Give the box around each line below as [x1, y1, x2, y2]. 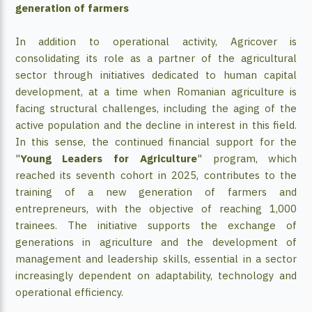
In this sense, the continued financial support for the [15, 135, 297, 149]
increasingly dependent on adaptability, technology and [15, 269, 297, 283]
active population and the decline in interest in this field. [15, 118, 297, 132]
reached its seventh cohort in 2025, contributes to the [15, 169, 297, 182]
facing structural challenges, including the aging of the [15, 102, 297, 116]
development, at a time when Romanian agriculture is [15, 85, 297, 99]
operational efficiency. [15, 286, 123, 299]
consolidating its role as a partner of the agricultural [15, 52, 297, 65]
